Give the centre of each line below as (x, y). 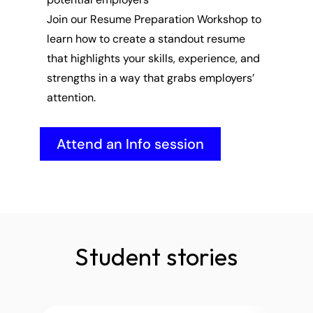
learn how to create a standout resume (146, 39)
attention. (71, 97)
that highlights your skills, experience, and (153, 58)
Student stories (156, 256)
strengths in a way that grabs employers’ (150, 78)
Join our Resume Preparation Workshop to (154, 19)
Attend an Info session (130, 144)
